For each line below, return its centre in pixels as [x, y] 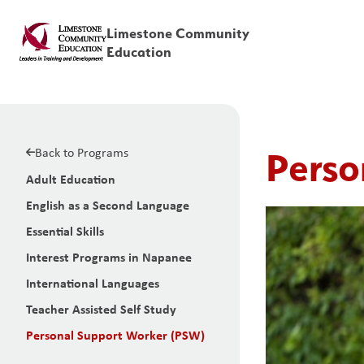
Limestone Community [178, 33]
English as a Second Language [108, 205]
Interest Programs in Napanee [109, 257]
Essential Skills [65, 231]
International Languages [93, 283]
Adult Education [71, 179]
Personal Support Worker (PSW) [115, 335]
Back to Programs [82, 152]
